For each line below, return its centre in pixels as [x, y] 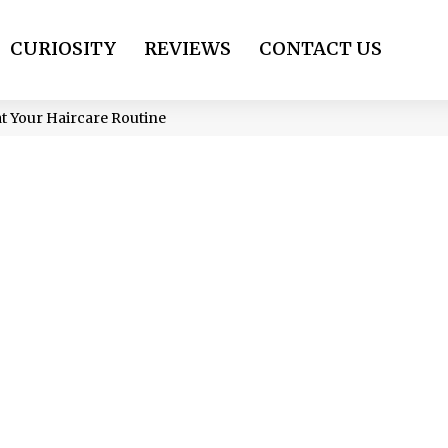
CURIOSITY [63, 48]
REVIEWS [187, 48]
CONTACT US [320, 48]
